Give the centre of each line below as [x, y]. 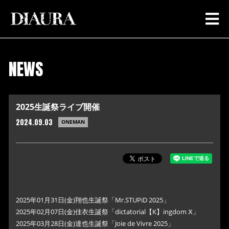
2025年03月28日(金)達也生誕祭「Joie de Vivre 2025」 [95, 223]
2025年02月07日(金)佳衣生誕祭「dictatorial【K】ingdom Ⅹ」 [108, 212]
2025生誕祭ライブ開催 [58, 107]
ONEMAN [73, 122]
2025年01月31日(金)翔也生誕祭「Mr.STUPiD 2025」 [93, 200]
